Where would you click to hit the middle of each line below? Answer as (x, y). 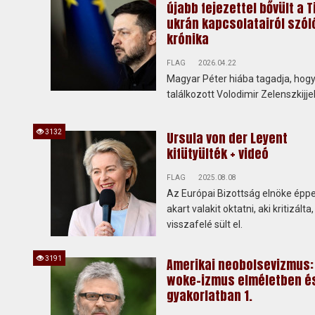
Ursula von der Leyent (227, 138)
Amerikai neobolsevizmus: (240, 265)
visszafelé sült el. (205, 224)
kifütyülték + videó (218, 154)
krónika (188, 39)
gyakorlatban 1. (210, 296)
